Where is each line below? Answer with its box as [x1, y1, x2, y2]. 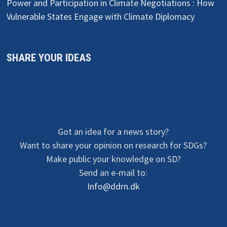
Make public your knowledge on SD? [46, 153, 181, 165]
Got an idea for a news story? [58, 125, 169, 137]
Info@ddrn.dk [87, 180, 140, 192]
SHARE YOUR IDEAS [7, 51, 92, 64]
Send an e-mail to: [79, 166, 148, 178]
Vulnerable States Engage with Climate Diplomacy [7, 10, 195, 22]
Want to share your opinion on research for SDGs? [20, 139, 207, 151]
